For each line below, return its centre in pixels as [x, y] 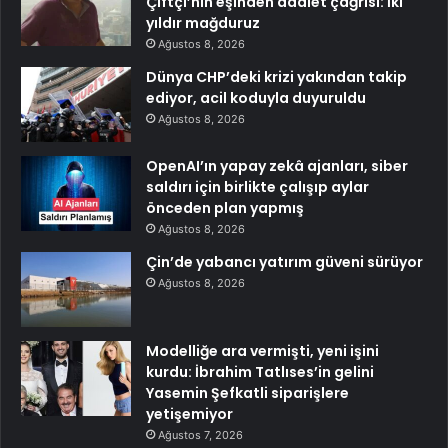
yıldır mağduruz [203, 22]
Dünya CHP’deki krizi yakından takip [276, 76]
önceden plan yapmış [225, 207]
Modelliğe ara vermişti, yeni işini [262, 350]
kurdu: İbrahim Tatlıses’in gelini [260, 371]
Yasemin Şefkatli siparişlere [247, 392]
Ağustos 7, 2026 [200, 434]
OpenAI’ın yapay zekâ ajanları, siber [277, 165]
